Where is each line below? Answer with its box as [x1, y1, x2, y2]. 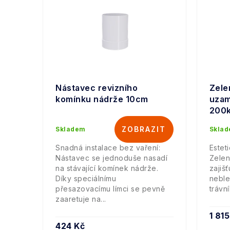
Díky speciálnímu [55, 174, 116, 183]
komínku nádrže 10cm [55, 94, 148, 105]
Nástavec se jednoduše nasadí [55, 154, 167, 163]
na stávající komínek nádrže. [55, 164, 158, 173]
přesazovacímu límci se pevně [55, 184, 165, 194]
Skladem [55, 125, 86, 133]
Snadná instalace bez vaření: [55, 143, 160, 152]
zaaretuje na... [55, 195, 106, 204]
